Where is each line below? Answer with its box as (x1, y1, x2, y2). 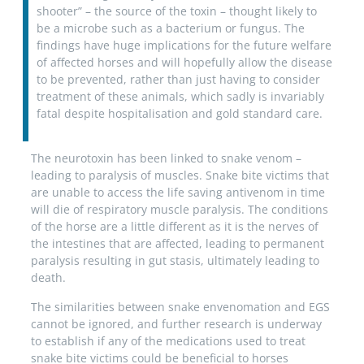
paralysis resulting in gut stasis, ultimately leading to (31, 253, 319, 269)
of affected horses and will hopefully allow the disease (37, 54, 332, 71)
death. (31, 270, 66, 286)
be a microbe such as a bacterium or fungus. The (37, 20, 305, 37)
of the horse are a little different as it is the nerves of (31, 219, 318, 235)
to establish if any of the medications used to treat (31, 332, 305, 349)
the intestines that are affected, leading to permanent (31, 236, 324, 252)
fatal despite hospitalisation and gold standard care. (37, 106, 323, 122)
